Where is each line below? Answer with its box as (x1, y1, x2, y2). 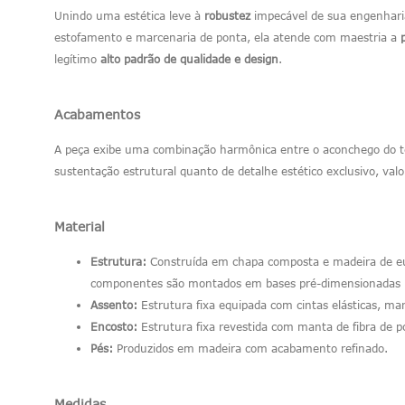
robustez (204, 8, 250, 22)
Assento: (90, 297, 137, 311)
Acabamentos (54, 106, 140, 122)
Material (54, 218, 105, 234)
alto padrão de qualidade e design (100, 52, 278, 65)
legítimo (54, 52, 100, 65)
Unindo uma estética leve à (54, 8, 204, 22)
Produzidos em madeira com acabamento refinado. (113, 341, 388, 354)
